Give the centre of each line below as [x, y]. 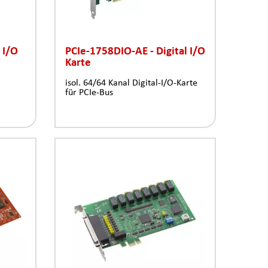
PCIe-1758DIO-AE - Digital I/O [135, 50]
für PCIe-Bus [89, 92]
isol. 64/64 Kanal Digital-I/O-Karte [131, 82]
